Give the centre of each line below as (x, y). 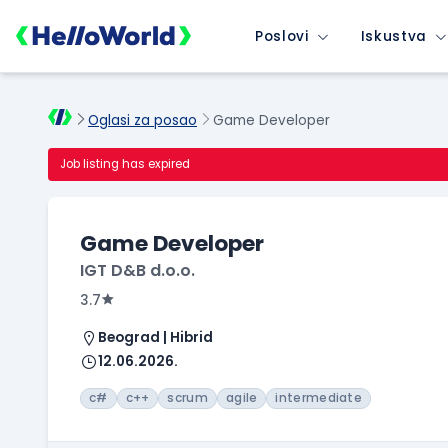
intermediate (319, 398)
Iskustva (394, 36)
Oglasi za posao (142, 121)
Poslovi (282, 36)
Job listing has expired (125, 164)
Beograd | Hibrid (155, 338)
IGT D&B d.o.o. (137, 271)
